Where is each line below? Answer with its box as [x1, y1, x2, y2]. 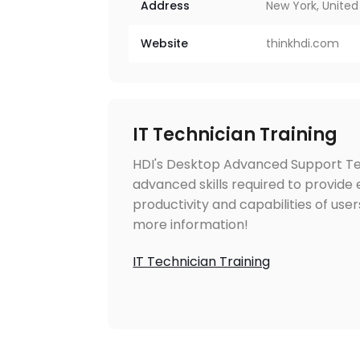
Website [141, 35, 189, 51]
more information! [133, 215, 249, 234]
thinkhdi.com [266, 35, 340, 51]
